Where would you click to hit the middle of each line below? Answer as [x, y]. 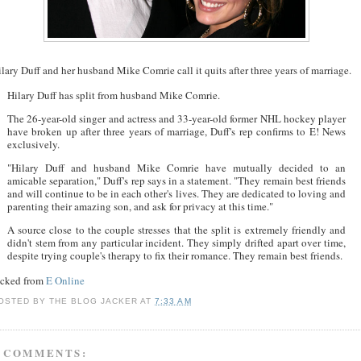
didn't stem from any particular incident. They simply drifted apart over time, [176, 242]
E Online [66, 280]
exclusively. [33, 144]
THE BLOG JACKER [94, 301]
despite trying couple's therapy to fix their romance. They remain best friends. [175, 255]
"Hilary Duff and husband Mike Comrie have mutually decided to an [176, 167]
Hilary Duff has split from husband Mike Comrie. [114, 95]
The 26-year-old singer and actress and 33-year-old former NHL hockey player [176, 118]
